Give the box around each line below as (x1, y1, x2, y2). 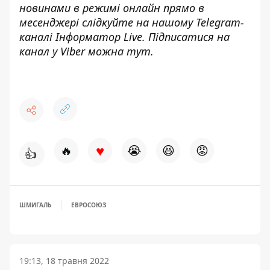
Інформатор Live (55, 30, 142, 44)
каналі (19, 30, 55, 44)
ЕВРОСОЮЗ (71, 201, 106, 209)
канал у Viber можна (19, 44, 127, 58)
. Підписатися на (142, 30, 230, 44)
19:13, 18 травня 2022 (19, 255, 109, 266)
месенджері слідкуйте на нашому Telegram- (19, 15, 244, 30)
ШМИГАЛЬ (19, 201, 51, 209)
